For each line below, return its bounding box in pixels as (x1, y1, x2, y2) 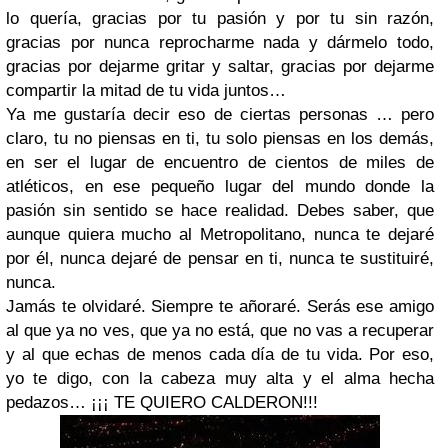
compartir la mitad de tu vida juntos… (6, 81, 291, 100)
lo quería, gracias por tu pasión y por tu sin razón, (6, 9, 434, 28)
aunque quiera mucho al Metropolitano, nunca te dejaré (6, 225, 434, 244)
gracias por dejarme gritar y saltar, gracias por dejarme (6, 57, 434, 76)
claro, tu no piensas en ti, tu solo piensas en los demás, (6, 129, 434, 148)
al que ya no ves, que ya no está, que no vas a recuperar (6, 321, 434, 340)
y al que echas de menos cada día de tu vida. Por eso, (6, 345, 434, 364)
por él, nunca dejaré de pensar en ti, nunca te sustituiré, (6, 249, 434, 268)
